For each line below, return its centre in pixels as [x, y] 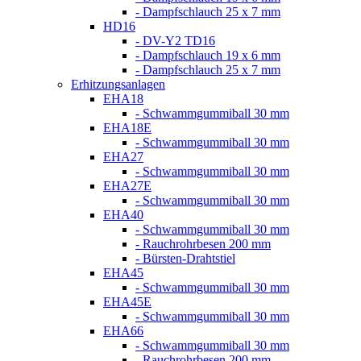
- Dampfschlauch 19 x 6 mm [208, 55]
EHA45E [127, 301]
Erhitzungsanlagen [118, 84]
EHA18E [127, 127]
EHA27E [127, 185]
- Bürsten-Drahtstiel [185, 258]
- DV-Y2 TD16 [175, 40]
